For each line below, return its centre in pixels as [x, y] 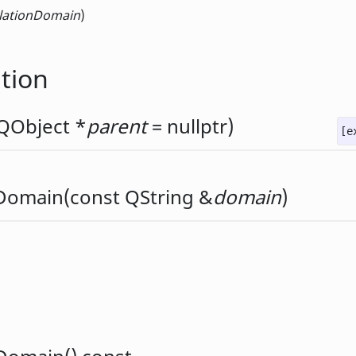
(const [94, 197]
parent [117, 126]
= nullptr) [190, 126]
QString [159, 197]
